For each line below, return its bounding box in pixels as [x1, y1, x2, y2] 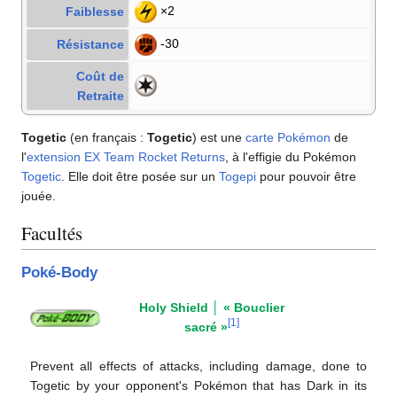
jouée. [21, 188, 56, 203]
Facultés [21, 221, 82, 246]
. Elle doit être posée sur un [61, 168, 219, 183]
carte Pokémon [245, 129, 331, 144]
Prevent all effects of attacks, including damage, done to [30, 358, 367, 373]
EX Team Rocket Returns [84, 149, 225, 164]
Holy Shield [139, 300, 212, 315]
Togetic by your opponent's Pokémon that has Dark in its [30, 378, 367, 393]
